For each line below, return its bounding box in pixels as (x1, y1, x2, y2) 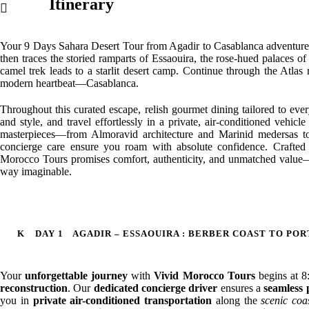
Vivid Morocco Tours (154, 270, 255, 281)
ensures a (217, 282, 264, 294)
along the (212, 295, 261, 306)
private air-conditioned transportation (32, 295, 212, 306)
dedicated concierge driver (93, 282, 218, 294)
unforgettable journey (25, 270, 128, 281)
